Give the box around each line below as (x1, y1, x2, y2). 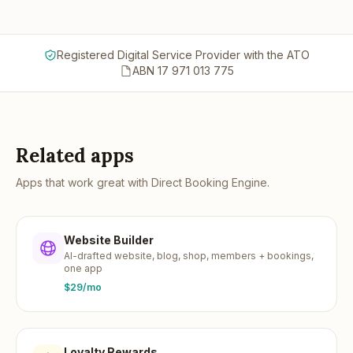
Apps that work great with (16, 176, 151, 189)
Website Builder (64, 233, 154, 247)
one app (64, 262, 102, 274)
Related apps (16, 143, 134, 168)
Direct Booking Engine (151, 176, 267, 189)
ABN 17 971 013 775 (132, 64, 234, 77)
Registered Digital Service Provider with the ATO (56, 48, 310, 61)
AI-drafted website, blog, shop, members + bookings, (64, 250, 314, 262)
